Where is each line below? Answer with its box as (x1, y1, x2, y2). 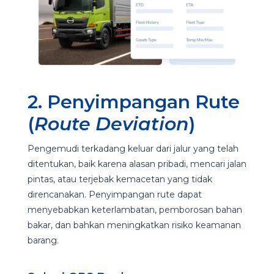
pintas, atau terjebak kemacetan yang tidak (27, 173, 212, 185)
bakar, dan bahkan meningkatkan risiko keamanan (27, 219, 241, 231)
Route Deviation (34, 112, 189, 135)
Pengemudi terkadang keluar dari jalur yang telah (27, 143, 239, 154)
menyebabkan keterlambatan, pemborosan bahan (27, 204, 242, 215)
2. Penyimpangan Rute (27, 90, 240, 113)
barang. (27, 234, 61, 246)
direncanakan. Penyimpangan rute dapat (27, 188, 202, 200)
